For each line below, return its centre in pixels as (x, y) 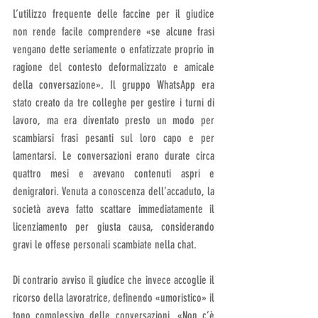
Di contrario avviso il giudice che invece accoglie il (114, 280)
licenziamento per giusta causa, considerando (114, 226)
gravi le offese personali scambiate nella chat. (105, 244)
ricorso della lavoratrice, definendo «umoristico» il (114, 297)
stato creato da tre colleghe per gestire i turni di (114, 102)
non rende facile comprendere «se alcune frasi (114, 31)
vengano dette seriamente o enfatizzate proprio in (114, 49)
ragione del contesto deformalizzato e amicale (114, 67)
